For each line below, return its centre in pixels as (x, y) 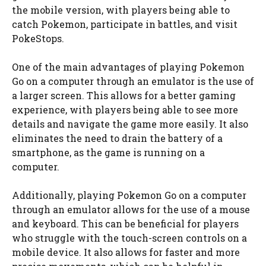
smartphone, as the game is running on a (108, 152)
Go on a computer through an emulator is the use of (133, 81)
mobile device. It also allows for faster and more (126, 252)
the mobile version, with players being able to (121, 9)
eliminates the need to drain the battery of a (117, 138)
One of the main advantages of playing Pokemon (128, 66)
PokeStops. (38, 38)
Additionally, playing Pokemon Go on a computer (129, 195)
